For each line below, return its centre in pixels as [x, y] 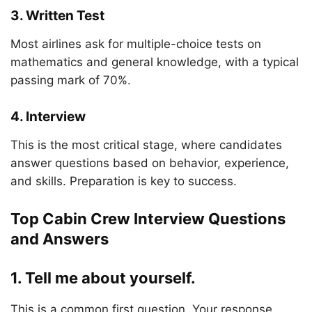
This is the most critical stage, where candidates [146, 145]
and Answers [60, 239]
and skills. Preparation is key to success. [124, 181]
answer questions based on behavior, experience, [150, 163]
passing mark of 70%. [71, 80]
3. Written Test [57, 16]
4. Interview [48, 117]
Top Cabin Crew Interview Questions [148, 219]
